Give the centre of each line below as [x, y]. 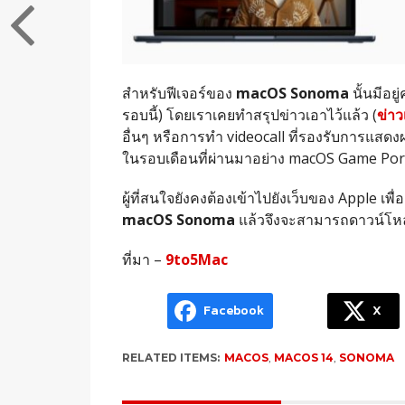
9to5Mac [196, 259]
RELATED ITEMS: [170, 357]
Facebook [233, 311]
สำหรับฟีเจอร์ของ [179, 93]
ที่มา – [143, 259]
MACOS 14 [303, 357]
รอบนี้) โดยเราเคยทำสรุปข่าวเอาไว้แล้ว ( [249, 114]
